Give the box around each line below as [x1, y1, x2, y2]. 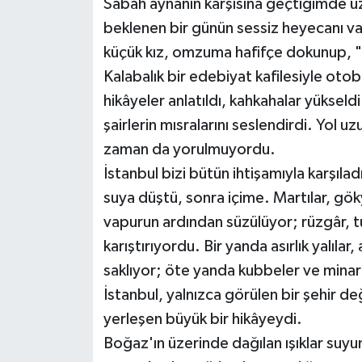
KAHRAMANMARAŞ [43, 113, 172, 127]
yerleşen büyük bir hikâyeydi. [103, 311, 302, 328]
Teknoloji [43, 31, 105, 44]
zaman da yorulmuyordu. [103, 141, 276, 158]
